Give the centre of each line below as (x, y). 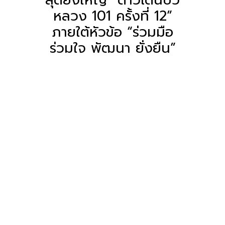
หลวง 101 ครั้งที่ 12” (113, 16)
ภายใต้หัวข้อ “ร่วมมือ (113, 32)
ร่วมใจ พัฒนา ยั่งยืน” (113, 48)
